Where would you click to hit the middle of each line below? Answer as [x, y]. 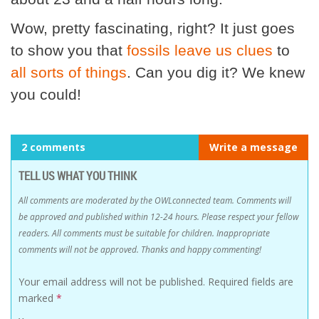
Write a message [253, 147]
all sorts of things [69, 72]
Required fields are [251, 281]
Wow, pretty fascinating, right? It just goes [153, 28]
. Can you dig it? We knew [216, 72]
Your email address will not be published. [112, 281]
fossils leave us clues [200, 50]
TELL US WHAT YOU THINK [78, 176]
